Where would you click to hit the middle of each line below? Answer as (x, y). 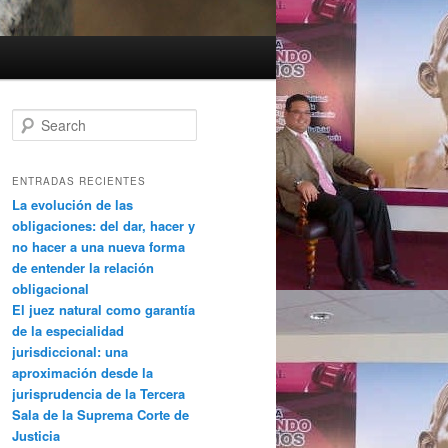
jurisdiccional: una (70, 351)
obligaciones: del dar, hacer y (103, 225)
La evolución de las (72, 204)
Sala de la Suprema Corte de (100, 414)
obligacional (50, 288)
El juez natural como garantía (103, 309)
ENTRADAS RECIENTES (79, 180)
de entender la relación (83, 267)
